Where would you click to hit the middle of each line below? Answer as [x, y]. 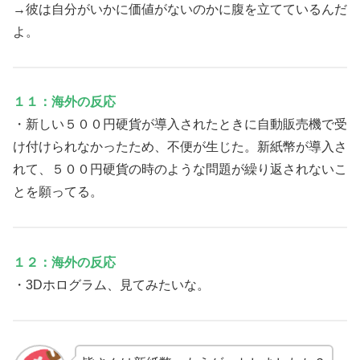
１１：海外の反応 [64, 102]
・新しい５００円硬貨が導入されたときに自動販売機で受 [180, 125]
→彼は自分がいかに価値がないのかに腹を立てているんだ [180, 9]
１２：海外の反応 [64, 262]
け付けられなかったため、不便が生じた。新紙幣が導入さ [180, 147]
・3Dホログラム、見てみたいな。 [111, 284]
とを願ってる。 [58, 192]
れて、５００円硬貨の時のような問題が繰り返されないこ [180, 170]
